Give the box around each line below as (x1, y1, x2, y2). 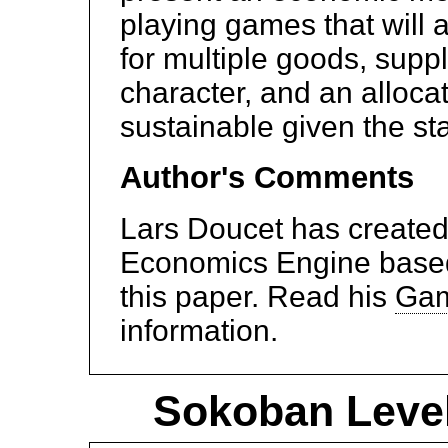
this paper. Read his (120, 280, 395, 313)
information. (120, 314, 278, 347)
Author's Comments (120, 160, 414, 195)
